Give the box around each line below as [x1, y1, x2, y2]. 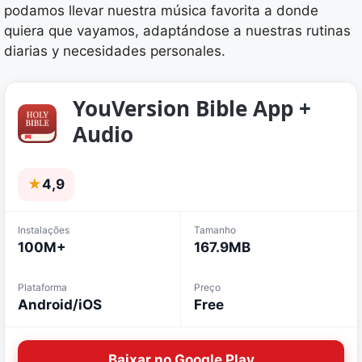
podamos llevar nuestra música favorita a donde [4, 2, 318, 19]
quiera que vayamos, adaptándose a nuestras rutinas [4, 22, 351, 39]
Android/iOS [18, 297, 102, 314]
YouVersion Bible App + [73, 94, 311, 124]
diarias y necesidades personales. [4, 42, 225, 59]
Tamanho [194, 224, 236, 237]
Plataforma [18, 281, 67, 294]
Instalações [18, 224, 69, 237]
